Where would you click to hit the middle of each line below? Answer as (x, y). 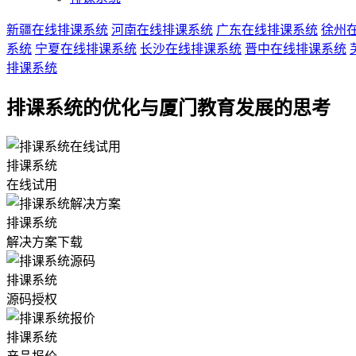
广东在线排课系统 (267, 29)
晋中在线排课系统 (296, 48)
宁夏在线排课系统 (86, 48)
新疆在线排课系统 (57, 29)
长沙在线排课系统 (191, 48)
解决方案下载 (44, 242)
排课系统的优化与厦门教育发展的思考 (168, 108)
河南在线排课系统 (162, 29)
